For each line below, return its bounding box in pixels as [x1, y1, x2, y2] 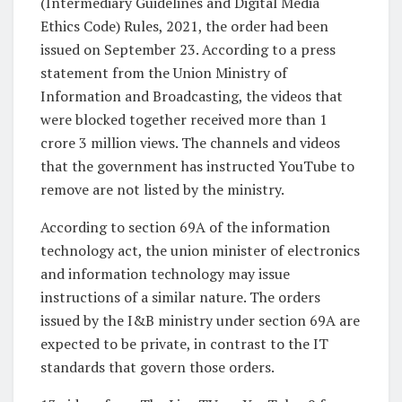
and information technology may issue [40, 263, 290, 284]
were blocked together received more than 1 [40, 109, 328, 129]
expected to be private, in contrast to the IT [40, 333, 328, 354]
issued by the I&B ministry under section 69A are [40, 310, 360, 330]
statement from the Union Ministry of [40, 62, 287, 83]
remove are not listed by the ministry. [40, 179, 284, 199]
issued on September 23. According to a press [40, 39, 336, 59]
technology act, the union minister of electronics [40, 240, 360, 260]
